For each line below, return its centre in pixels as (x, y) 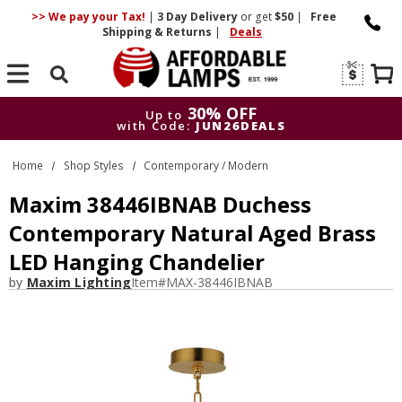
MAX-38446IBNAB (220, 282)
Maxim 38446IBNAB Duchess (160, 205)
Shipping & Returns (159, 32)
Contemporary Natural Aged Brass (192, 233)
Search (60, 98)
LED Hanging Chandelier (137, 262)
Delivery (214, 17)
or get (256, 17)
